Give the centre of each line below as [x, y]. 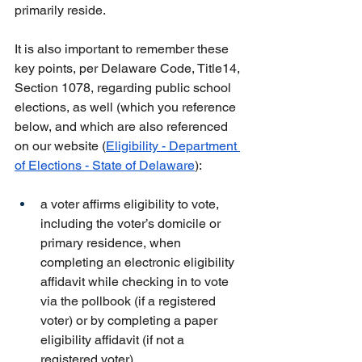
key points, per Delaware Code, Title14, [129, 68]
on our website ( [60, 146]
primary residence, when [112, 243]
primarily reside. [60, 10]
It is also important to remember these [123, 49]
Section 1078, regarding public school [124, 88]
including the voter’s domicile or [132, 223]
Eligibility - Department [173, 146]
